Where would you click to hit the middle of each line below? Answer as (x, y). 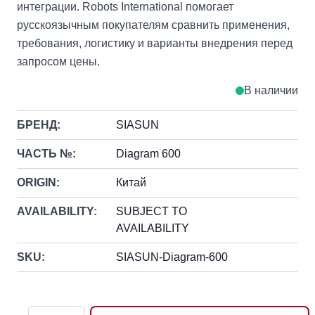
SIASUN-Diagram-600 (172, 257)
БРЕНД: (39, 125)
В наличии (271, 90)
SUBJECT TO (152, 211)
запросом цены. (58, 62)
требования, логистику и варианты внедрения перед (155, 43)
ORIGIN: (38, 182)
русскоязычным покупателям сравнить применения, (153, 25)
